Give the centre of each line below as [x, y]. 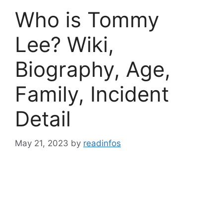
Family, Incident [92, 94]
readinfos [102, 143]
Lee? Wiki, [64, 44]
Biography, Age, [93, 69]
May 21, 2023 [42, 143]
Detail [43, 119]
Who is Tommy [87, 20]
